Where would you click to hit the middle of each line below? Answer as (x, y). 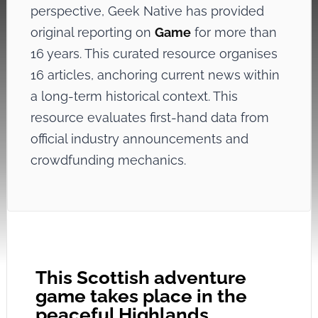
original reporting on (92, 32)
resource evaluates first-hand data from (149, 117)
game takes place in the (141, 296)
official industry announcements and (139, 139)
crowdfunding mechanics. (108, 160)
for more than (234, 32)
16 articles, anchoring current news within (155, 75)
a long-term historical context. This (134, 96)
